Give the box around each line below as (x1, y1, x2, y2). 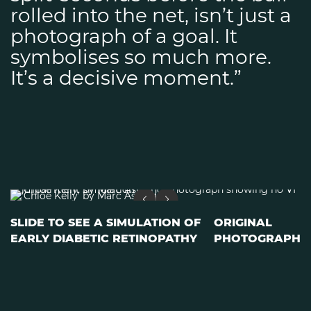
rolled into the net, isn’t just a (10, 3, 292, 27)
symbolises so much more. (10, 44, 271, 69)
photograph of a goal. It (10, 24, 237, 48)
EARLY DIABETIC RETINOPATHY (10, 231, 197, 245)
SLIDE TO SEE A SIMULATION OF (10, 215, 201, 229)
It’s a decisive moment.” (10, 65, 242, 90)
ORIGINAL (214, 215, 272, 229)
